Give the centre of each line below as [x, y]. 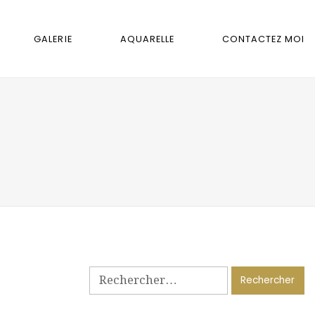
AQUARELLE [147, 39]
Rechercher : [117, 272]
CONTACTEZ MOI [263, 39]
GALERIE [53, 39]
